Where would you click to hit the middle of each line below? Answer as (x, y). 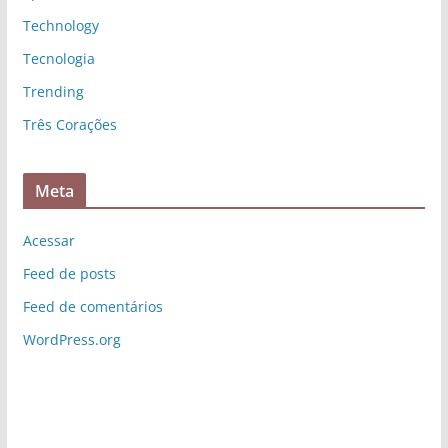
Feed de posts (69, 273)
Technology (60, 25)
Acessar (48, 240)
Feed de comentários (92, 306)
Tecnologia (58, 58)
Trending (53, 91)
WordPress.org (71, 339)
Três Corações (69, 124)
